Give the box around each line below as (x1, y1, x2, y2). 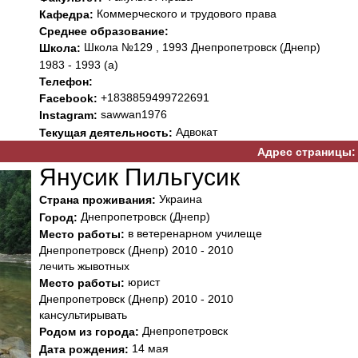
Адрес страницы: (257, 145, 356, 159)
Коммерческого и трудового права (93, 6, 276, 20)
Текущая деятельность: (39, 125, 173, 139)
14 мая (129, 341, 169, 355)
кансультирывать (39, 308, 127, 322)
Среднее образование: (39, 25, 169, 38)
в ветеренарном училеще (125, 226, 262, 240)
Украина (156, 193, 202, 206)
